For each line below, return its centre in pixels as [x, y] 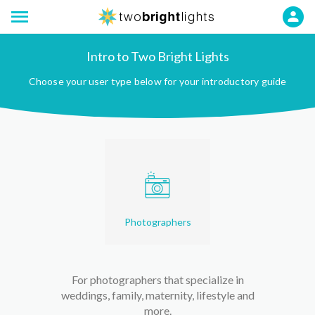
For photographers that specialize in [157, 279]
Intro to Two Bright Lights [157, 56]
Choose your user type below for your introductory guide [157, 81]
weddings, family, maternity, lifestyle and [157, 295]
